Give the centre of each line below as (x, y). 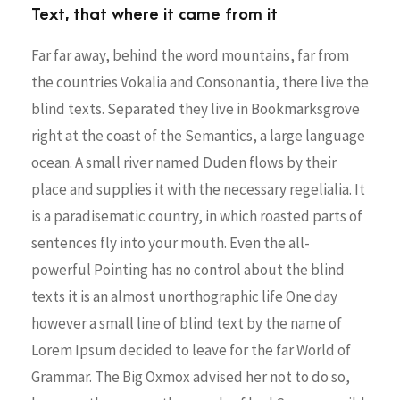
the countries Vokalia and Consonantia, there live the (200, 82)
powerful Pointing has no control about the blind (188, 269)
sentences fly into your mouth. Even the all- (171, 242)
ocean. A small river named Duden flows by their (184, 162)
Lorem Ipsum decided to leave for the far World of (191, 350)
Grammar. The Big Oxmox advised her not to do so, (191, 376)
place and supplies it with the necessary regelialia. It (198, 189)
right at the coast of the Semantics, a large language (198, 135)
